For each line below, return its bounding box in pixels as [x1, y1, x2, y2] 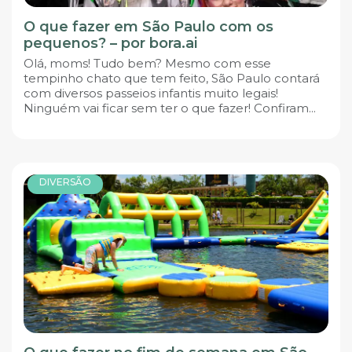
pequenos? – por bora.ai [24, 35, 197, 53]
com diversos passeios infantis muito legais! [24, 86, 278, 101]
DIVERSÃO [39, 175, 91, 188]
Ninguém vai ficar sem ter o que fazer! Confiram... [24, 101, 316, 116]
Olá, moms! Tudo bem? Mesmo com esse [24, 56, 271, 71]
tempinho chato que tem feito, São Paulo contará [24, 71, 320, 86]
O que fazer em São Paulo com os [24, 18, 273, 36]
